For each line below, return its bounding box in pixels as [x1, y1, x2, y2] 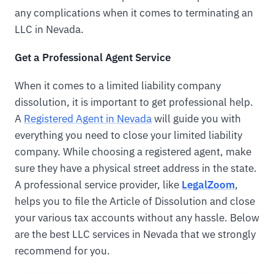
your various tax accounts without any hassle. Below [15, 211, 259, 225]
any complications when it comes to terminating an [15, 6, 253, 20]
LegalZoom [182, 178, 235, 192]
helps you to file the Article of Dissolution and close [15, 194, 255, 209]
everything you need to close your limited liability [15, 128, 242, 143]
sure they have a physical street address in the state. [15, 161, 257, 176]
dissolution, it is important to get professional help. [15, 95, 253, 109]
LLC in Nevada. [15, 23, 84, 37]
